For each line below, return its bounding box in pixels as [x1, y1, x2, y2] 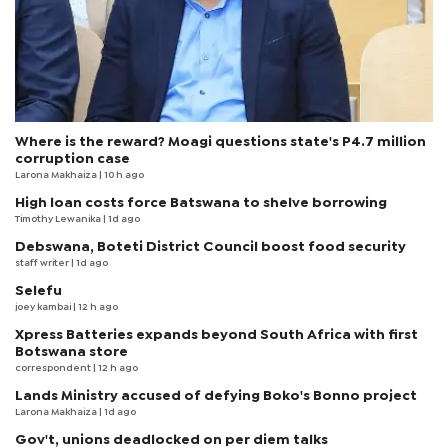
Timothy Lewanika [15, 214, 103, 224]
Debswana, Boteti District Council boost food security [15, 240, 406, 253]
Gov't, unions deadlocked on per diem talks [15, 433, 328, 446]
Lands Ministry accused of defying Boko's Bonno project [15, 389, 417, 402]
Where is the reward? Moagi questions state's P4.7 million [15, 135, 426, 148]
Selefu [15, 284, 62, 297]
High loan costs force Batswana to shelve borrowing [15, 196, 387, 209]
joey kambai [15, 302, 73, 312]
